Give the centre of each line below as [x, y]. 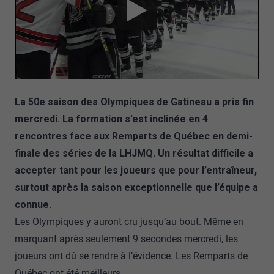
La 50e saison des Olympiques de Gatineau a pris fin [134, 102]
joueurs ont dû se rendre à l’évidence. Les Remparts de [131, 256]
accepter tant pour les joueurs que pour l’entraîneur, [136, 170]
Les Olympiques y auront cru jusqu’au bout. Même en [129, 222]
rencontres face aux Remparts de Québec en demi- [134, 136]
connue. [33, 205]
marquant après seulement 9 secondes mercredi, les [126, 239]
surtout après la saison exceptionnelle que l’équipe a [136, 187]
